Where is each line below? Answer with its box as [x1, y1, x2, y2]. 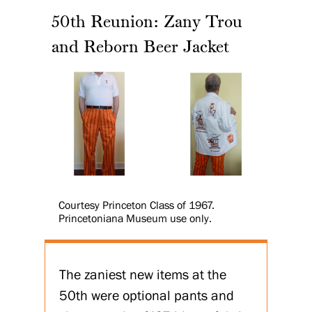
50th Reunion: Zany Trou [52, 14, 242, 31]
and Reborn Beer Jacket [52, 39, 229, 56]
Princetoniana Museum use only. [58, 212, 212, 224]
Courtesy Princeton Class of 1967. [58, 199, 214, 211]
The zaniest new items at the [59, 267, 226, 281]
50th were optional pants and [59, 288, 234, 302]
